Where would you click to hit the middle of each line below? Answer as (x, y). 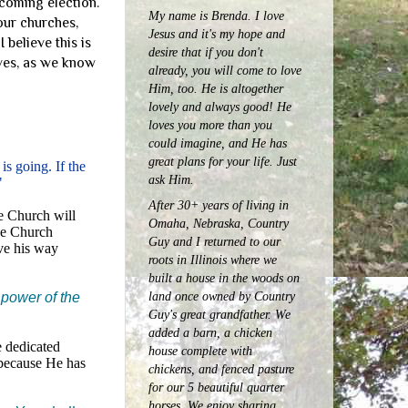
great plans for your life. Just (223, 162)
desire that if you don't (206, 52)
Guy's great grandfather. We (219, 314)
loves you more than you (210, 125)
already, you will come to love (225, 71)
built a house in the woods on (224, 277)
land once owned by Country (222, 296)
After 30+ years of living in (219, 204)
